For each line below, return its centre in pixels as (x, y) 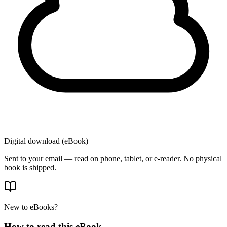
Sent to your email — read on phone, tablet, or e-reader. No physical (113, 158)
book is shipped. (30, 167)
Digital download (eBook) (46, 141)
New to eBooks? (31, 207)
